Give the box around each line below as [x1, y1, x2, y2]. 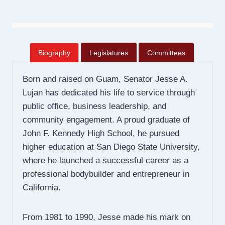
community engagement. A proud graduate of [23, 115, 190, 125]
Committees [147, 49, 185, 57]
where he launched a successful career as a [23, 156, 188, 166]
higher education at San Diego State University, [23, 142, 200, 152]
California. [23, 183, 61, 193]
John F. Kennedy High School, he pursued [23, 129, 179, 139]
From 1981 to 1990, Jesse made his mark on [23, 212, 190, 222]
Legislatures [89, 49, 128, 57]
